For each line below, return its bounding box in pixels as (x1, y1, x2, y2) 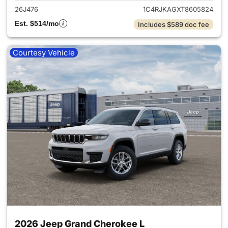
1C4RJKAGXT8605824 (143, 5, 213, 13)
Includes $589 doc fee (138, 20, 209, 28)
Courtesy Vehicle (13, 48, 75, 58)
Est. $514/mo (15, 19, 59, 27)
